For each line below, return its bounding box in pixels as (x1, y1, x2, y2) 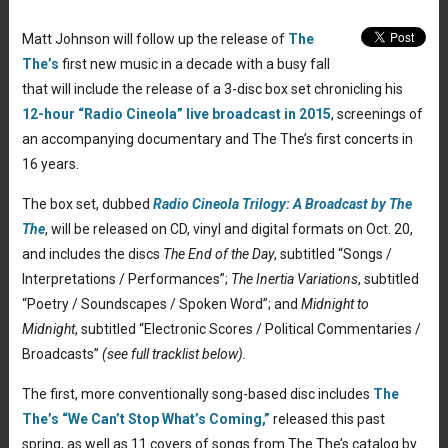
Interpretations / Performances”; (21, 270, 231, 287)
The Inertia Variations (230, 270, 358, 287)
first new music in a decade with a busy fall (58, 55, 330, 72)
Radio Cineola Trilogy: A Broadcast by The (152, 195, 412, 212)
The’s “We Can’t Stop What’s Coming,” (21, 410, 270, 427)
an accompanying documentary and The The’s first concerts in (21, 130, 413, 147)
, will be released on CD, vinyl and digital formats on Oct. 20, (44, 220, 413, 237)
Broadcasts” (21, 345, 99, 362)
